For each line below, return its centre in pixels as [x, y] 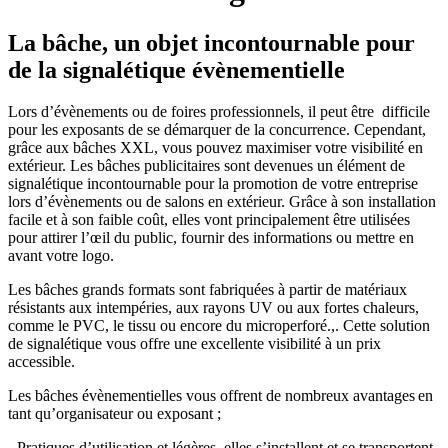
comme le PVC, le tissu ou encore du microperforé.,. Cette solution [219, 326]
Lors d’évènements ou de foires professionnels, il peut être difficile [219, 112]
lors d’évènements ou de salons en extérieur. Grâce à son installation [222, 202]
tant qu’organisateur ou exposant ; [116, 414]
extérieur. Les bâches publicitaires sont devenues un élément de [206, 166]
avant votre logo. [63, 256]
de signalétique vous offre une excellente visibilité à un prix [194, 344]
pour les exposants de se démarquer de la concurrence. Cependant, [217, 130]
